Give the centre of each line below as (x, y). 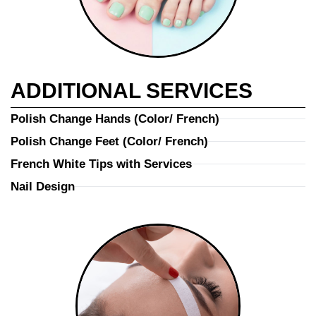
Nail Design (43, 186)
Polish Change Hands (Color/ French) (115, 119)
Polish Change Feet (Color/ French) (109, 141)
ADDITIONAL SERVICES (132, 90)
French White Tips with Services (101, 164)
